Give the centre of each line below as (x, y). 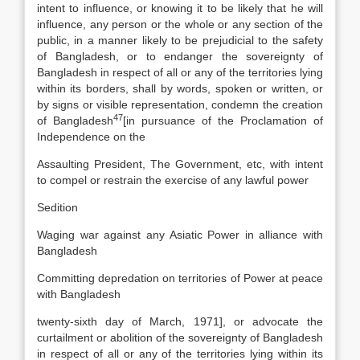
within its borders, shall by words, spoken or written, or (180, 88)
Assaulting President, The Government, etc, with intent (180, 164)
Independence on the (91, 137)
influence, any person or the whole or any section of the (180, 24)
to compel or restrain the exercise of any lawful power (173, 180)
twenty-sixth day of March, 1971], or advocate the (180, 321)
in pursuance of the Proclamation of (225, 121)
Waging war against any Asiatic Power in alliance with (180, 235)
